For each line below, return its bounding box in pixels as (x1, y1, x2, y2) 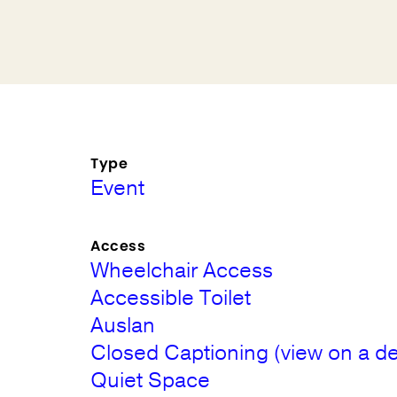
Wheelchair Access (90, 256, 274, 284)
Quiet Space (90, 366, 211, 394)
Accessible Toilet (90, 284, 252, 312)
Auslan (90, 311, 156, 339)
